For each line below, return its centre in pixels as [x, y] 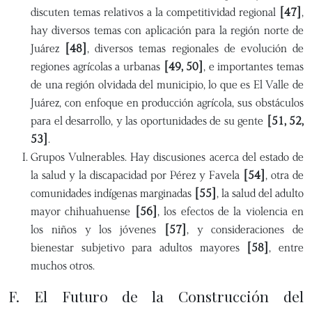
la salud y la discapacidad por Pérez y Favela [137, 175]
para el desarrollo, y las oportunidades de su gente [149, 121]
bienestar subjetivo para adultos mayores [139, 248]
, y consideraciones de [245, 229]
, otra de [284, 175]
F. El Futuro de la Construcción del [156, 296]
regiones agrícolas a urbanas [97, 67]
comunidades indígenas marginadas [112, 193]
